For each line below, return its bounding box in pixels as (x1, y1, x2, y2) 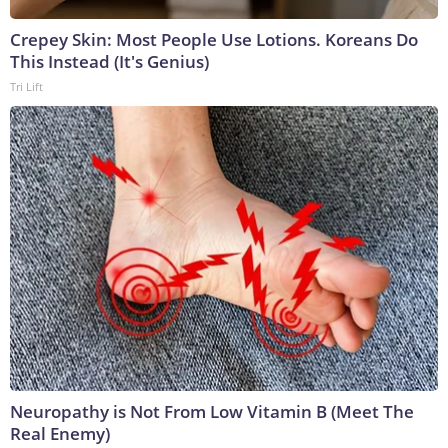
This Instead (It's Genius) (10, 49, 209, 73)
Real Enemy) (10, 421, 110, 445)
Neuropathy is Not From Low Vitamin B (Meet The (10, 399, 414, 423)
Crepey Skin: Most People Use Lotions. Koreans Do (10, 27, 418, 51)
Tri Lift (10, 78, 43, 94)
